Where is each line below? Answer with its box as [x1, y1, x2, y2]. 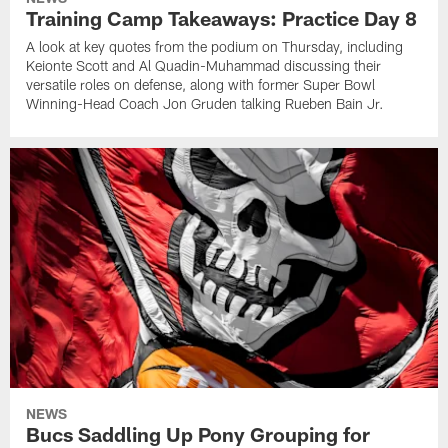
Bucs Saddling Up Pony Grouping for [26, 421, 371, 446]
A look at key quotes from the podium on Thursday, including [26, 38, 404, 56]
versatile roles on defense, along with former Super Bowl [26, 76, 376, 94]
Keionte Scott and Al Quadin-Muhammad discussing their [26, 57, 382, 75]
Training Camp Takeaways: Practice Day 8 [26, 6, 418, 31]
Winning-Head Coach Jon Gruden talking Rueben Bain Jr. [26, 95, 385, 113]
